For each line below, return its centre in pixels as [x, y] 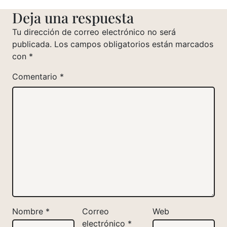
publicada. [32, 44]
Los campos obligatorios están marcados [134, 44]
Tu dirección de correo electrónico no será [94, 32]
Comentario [36, 76]
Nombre [29, 211]
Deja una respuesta [73, 17]
